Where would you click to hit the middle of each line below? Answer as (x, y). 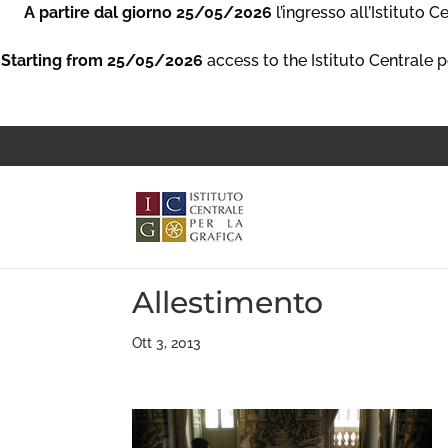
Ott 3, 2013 (166, 343)
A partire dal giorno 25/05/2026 (147, 12)
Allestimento (227, 302)
